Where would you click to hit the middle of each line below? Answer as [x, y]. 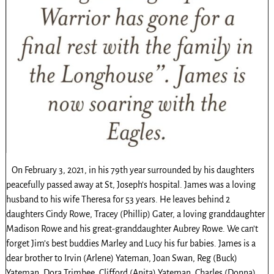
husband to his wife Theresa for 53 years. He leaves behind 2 [118, 199]
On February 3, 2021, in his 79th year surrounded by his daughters [130, 170]
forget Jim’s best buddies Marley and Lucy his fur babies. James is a [131, 243]
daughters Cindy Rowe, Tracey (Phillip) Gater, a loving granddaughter [135, 214]
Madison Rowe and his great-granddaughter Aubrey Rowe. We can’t [132, 228]
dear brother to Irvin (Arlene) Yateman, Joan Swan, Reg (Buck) [121, 258]
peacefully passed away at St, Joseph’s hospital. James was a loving [131, 184]
